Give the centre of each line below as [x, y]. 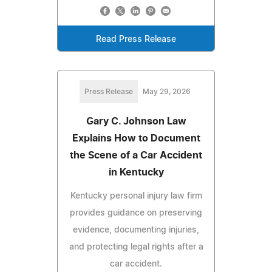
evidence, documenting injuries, [136, 230]
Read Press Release [136, 40]
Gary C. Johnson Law [136, 122]
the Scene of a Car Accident [136, 156]
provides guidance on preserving [136, 213]
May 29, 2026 [166, 92]
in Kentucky [136, 173]
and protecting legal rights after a [136, 247]
